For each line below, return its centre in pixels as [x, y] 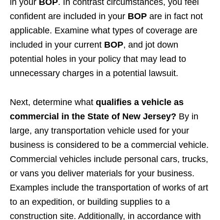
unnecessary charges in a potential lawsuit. [94, 73]
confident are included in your [69, 16]
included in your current [57, 45]
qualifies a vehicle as [138, 102]
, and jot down [151, 45]
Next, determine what [52, 102]
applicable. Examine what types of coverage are [104, 31]
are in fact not [175, 16]
